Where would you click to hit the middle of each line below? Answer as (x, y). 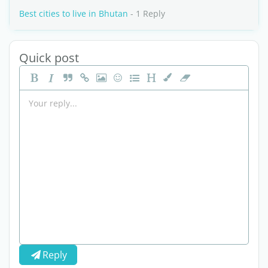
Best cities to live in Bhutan (74, 13)
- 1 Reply (147, 13)
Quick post (49, 58)
